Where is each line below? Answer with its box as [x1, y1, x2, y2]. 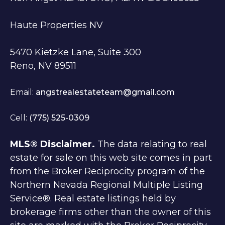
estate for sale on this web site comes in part [10, 152, 212, 164]
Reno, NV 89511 [10, 60, 76, 72]
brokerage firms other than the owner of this [10, 206, 211, 218]
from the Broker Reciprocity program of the [10, 166, 205, 177]
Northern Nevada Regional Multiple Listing [10, 179, 203, 191]
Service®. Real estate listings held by [10, 193, 176, 204]
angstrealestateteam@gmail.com [36, 87, 175, 97]
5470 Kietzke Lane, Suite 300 [10, 47, 141, 58]
